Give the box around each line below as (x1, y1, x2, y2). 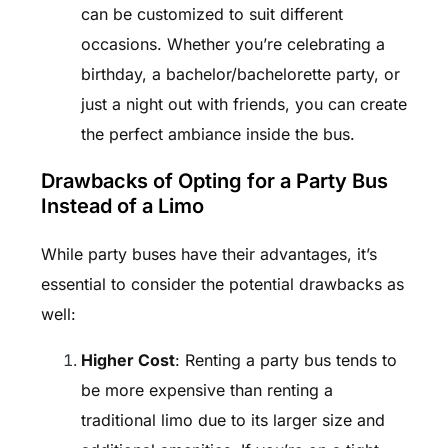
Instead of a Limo (40, 194, 204, 219)
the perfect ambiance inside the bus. (80, 124, 355, 145)
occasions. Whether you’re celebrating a (80, 34, 385, 55)
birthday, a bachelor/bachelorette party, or (80, 64, 400, 85)
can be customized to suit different (80, 4, 343, 25)
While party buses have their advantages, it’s (40, 244, 377, 265)
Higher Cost (80, 350, 175, 371)
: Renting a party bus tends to (174, 350, 397, 371)
